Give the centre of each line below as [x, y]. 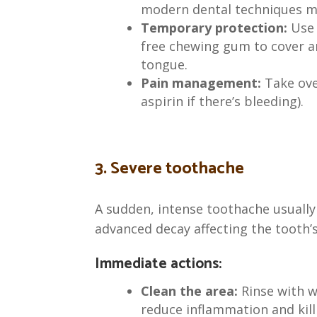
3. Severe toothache [170, 168]
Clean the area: [189, 290]
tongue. [164, 65]
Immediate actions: [158, 264]
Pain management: [201, 83]
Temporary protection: [214, 28]
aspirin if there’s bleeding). [222, 102]
